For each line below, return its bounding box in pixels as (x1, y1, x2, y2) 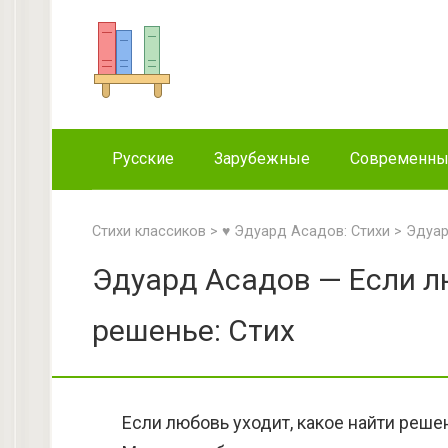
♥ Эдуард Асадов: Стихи (222, 223, 390, 240)
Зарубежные (214, 149, 310, 168)
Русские (112, 149, 174, 168)
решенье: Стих (92, 313, 295, 348)
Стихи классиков (92, 223, 206, 240)
